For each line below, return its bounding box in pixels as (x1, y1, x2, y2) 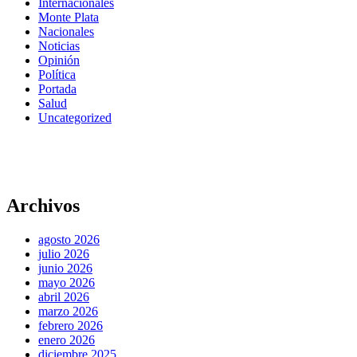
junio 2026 (38, 261, 92, 275)
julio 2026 (38, 246, 89, 261)
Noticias (38, 39, 80, 53)
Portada (38, 82, 76, 96)
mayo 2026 (38, 275, 95, 289)
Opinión (38, 53, 80, 68)
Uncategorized (38, 111, 112, 125)
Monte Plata (38, 10, 99, 25)
